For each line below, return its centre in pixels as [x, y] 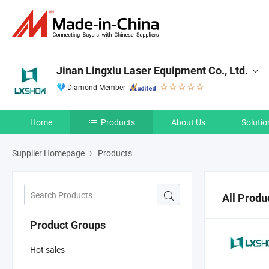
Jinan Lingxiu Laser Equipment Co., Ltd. [152, 71]
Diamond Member [96, 87]
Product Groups [68, 225]
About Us [188, 122]
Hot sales [47, 249]
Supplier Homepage [48, 153]
